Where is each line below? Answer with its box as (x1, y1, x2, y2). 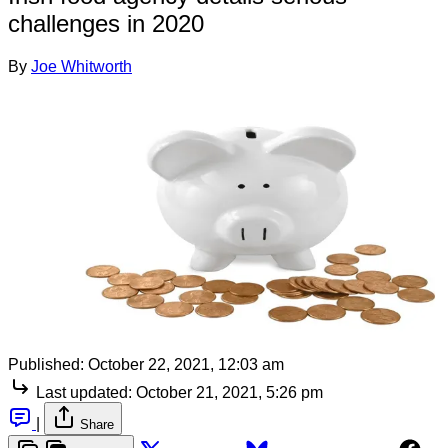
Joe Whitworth (31, 57, 132, 75)
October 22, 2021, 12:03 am (88, 355, 284, 373)
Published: (8, 355, 84, 373)
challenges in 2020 (8, 9, 204, 37)
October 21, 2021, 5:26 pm (136, 383, 323, 401)
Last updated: (36, 383, 132, 401)
